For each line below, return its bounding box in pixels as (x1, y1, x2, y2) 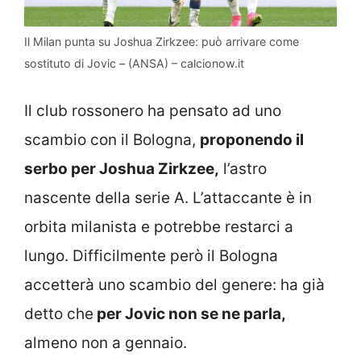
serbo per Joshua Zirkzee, (24, 160, 219, 179)
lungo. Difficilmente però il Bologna (24, 247, 278, 266)
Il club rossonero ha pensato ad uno (24, 102, 281, 121)
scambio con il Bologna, (24, 131, 200, 150)
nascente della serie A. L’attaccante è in (24, 189, 312, 208)
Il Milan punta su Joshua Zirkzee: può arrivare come (24, 34, 299, 48)
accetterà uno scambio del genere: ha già (24, 276, 325, 295)
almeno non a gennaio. (24, 334, 187, 353)
